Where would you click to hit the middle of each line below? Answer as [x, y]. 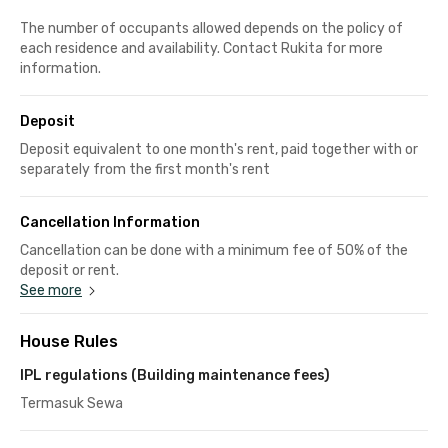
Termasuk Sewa [71, 403]
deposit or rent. [69, 270]
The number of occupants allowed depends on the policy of [211, 28]
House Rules [69, 341]
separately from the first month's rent [145, 169]
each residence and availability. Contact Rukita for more [201, 48]
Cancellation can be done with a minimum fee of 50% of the [214, 250]
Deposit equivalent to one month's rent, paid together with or [219, 149]
